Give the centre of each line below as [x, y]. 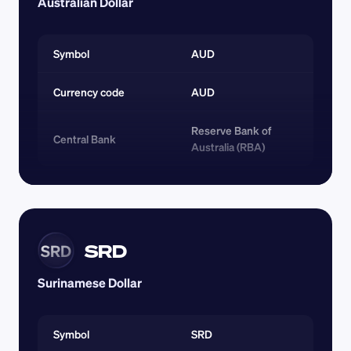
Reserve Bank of [231, 130]
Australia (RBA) [228, 147]
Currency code [90, 92]
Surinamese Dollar [90, 283]
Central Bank [85, 139]
